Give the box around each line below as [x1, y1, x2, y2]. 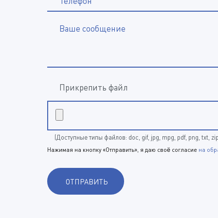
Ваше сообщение [59, 23, 126, 34]
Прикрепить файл [59, 82, 128, 92]
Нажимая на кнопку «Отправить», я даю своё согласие [47, 146, 199, 153]
